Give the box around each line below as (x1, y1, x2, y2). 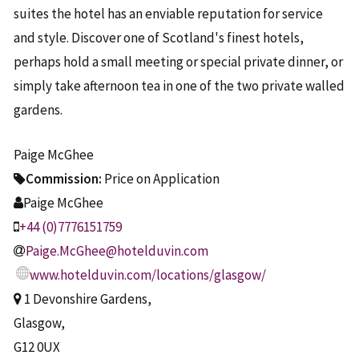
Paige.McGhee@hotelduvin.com (26, 241, 208, 260)
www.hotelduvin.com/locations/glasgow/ (30, 265, 266, 284)
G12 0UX (14, 337, 60, 356)
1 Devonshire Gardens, (22, 289, 151, 308)
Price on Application (102, 169, 220, 188)
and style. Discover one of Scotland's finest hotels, (14, 29, 304, 47)
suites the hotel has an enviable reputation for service (14, 5, 323, 23)
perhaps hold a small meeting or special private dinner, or (14, 53, 343, 71)
